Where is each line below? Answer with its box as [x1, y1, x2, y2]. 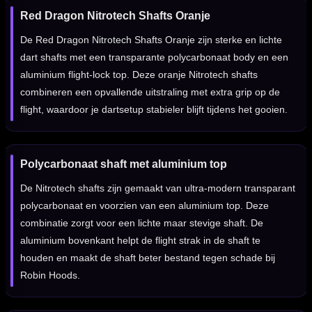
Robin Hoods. [20, 270, 80, 281]
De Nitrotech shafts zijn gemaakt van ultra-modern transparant [20, 182, 295, 194]
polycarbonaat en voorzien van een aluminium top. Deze [20, 200, 269, 212]
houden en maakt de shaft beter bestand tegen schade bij [20, 252, 275, 264]
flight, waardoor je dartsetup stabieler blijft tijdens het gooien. [20, 104, 288, 116]
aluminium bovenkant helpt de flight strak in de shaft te [20, 235, 260, 247]
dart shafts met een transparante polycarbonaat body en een [20, 52, 288, 63]
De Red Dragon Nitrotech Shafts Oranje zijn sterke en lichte [20, 34, 282, 46]
